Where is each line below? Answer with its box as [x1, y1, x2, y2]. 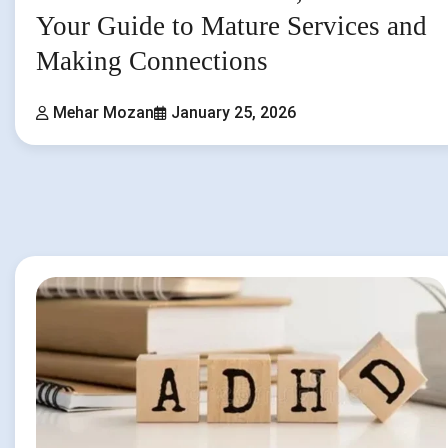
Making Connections [36, 45, 268, 76]
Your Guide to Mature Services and [36, 10, 427, 41]
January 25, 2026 [171, 102, 296, 122]
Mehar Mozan [53, 102, 154, 122]
